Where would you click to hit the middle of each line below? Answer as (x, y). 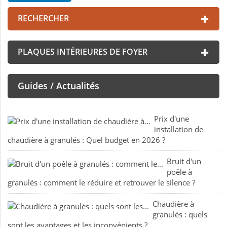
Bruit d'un (184, 161)
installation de (179, 129)
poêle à (179, 172)
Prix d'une (172, 119)
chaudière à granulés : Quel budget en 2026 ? (86, 140)
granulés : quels (180, 215)
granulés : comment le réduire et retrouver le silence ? (101, 183)
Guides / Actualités (59, 86)
